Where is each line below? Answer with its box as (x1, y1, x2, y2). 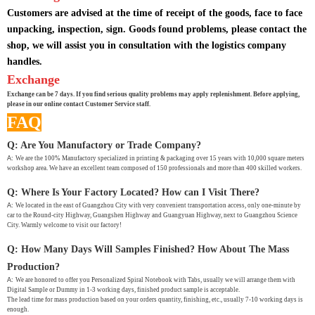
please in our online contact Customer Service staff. (7, 101, 150, 108)
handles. (7, 56, 42, 67)
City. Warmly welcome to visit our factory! (7, 221, 122, 229)
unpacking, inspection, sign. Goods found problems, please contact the (7, 24, 307, 35)
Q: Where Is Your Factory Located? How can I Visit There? (7, 187, 259, 198)
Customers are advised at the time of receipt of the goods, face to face (7, 8, 302, 19)
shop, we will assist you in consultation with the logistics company (7, 40, 286, 51)
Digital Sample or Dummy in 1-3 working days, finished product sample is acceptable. (7, 286, 240, 294)
